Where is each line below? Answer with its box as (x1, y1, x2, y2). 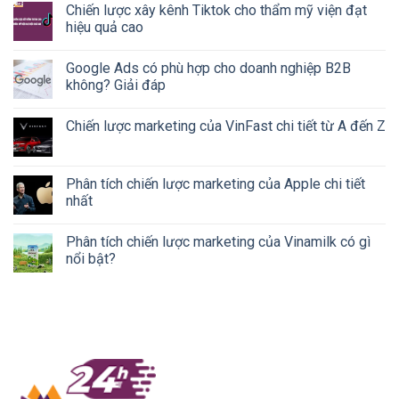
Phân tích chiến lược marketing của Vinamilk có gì (66, 232, 370, 250)
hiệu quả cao (66, 18, 143, 36)
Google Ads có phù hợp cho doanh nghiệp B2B (66, 59, 351, 77)
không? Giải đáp (66, 76, 166, 94)
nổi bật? (66, 249, 116, 267)
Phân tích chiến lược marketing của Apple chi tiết (66, 175, 365, 192)
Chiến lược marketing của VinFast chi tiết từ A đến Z (66, 117, 386, 134)
